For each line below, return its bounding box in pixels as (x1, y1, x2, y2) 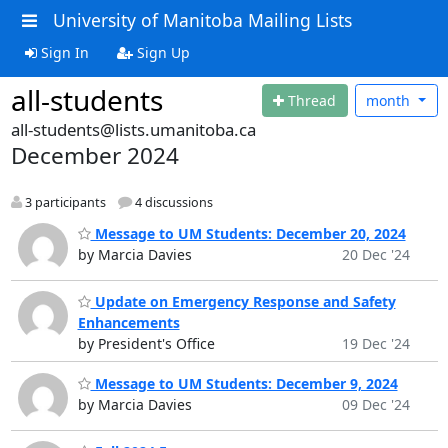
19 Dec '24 (341, 334, 410, 354)
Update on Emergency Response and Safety (90, 292, 396, 312)
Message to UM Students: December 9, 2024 (90, 373, 398, 393)
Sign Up (132, 42, 190, 62)
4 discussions (131, 194, 213, 212)
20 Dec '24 (341, 244, 410, 264)
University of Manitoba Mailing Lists (52, 8, 352, 32)
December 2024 (10, 140, 179, 171)
